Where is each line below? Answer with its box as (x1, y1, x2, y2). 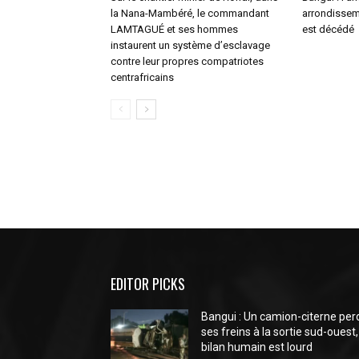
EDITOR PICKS (111, 273, 185, 294)
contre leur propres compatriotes (111, 55, 264, 67)
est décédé (302, 23, 354, 35)
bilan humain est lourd (201, 341, 313, 353)
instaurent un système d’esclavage (111, 39, 270, 51)
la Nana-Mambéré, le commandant (111, 7, 269, 19)
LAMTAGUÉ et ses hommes (111, 23, 238, 35)
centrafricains (111, 71, 174, 83)
